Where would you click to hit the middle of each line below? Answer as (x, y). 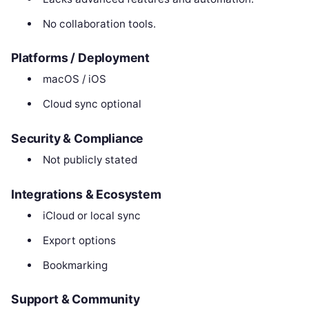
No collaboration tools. (99, 23)
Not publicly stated (90, 160)
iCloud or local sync (91, 215)
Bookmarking (75, 265)
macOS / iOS (74, 79)
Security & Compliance (78, 138)
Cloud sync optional (92, 104)
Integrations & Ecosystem (86, 194)
